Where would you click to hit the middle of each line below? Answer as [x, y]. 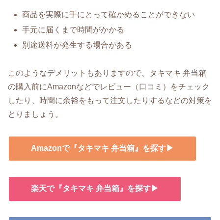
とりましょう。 [35, 114]
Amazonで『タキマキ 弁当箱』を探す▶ [102, 148]
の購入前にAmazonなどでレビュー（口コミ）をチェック [109, 87]
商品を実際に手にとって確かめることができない [109, 14]
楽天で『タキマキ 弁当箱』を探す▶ [95, 188]
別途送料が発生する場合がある [77, 45]
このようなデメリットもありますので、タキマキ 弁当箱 [107, 73]
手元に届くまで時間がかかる [73, 30]
